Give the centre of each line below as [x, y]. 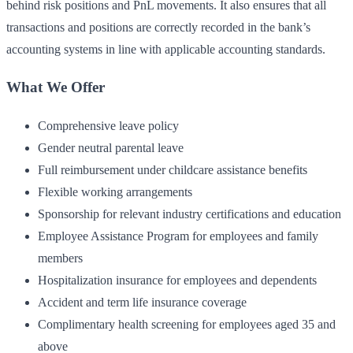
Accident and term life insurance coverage [142, 303]
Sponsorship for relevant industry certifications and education [190, 214]
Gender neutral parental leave [111, 148]
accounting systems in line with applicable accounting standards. [166, 49]
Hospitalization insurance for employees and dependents [177, 281]
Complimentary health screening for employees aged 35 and [187, 325]
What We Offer [56, 87]
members [60, 258]
